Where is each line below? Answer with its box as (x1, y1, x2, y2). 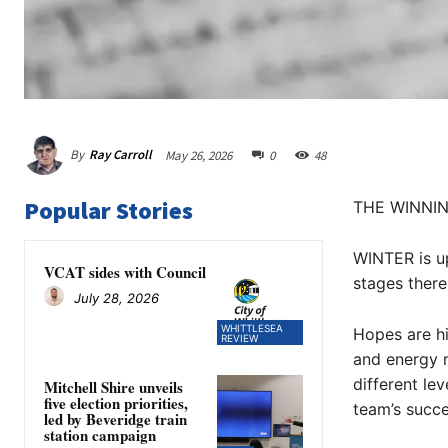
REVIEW (221, 332, 259, 345)
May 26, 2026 (165, 146, 232, 164)
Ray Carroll (89, 145, 152, 163)
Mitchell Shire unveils (44, 376, 183, 399)
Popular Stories (24, 194, 193, 226)
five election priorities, (44, 392, 188, 415)
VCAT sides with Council (44, 260, 206, 283)
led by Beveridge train (44, 408, 187, 431)
